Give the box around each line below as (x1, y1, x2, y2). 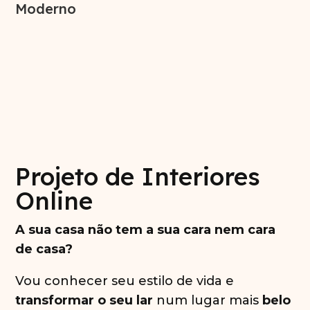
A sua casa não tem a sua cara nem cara (15, 222, 276, 238)
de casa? (15, 241, 77, 257)
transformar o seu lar (15, 293, 154, 309)
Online (15, 185, 93, 217)
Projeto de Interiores (15, 161, 261, 192)
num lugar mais (153, 293, 263, 309)
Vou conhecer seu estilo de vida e (15, 273, 235, 289)
